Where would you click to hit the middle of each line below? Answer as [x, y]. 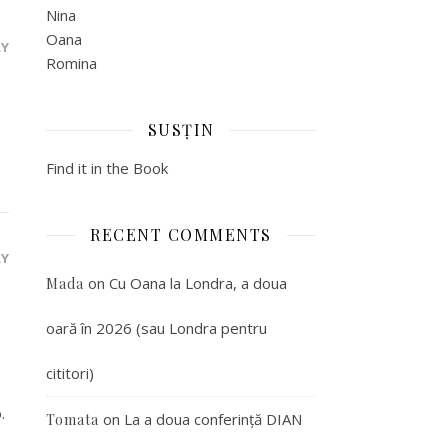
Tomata [72, 419]
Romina [71, 63]
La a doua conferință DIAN [213, 419]
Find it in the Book [107, 168]
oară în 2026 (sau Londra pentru [156, 328]
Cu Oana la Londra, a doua [198, 283]
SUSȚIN [181, 129]
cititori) [70, 373]
